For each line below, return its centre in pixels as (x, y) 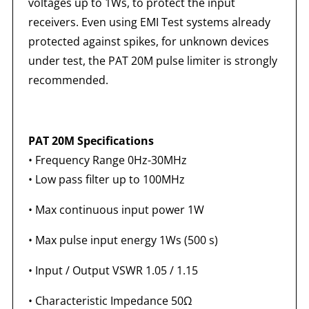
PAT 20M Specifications (91, 140)
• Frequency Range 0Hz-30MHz (107, 160)
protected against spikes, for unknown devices (148, 41)
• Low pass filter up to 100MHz (106, 179)
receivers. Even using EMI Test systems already (149, 22)
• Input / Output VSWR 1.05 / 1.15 (113, 270)
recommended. (68, 80)
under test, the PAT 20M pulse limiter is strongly (152, 60)
